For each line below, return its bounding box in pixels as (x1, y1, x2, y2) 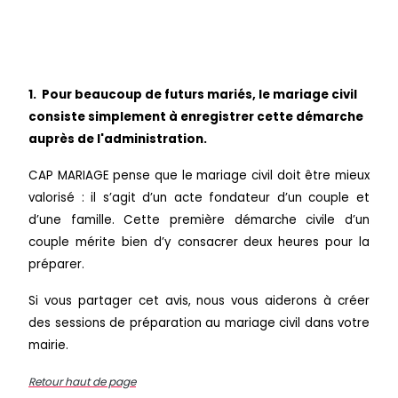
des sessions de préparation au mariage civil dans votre (28, 314, 370, 331)
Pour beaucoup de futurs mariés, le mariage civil (39, 85, 357, 103)
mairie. (28, 336, 68, 354)
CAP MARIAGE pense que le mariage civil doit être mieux (28, 166, 370, 184)
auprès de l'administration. (28, 130, 210, 147)
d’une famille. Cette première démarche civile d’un (28, 211, 370, 228)
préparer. (28, 255, 84, 273)
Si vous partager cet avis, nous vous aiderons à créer (28, 291, 370, 309)
